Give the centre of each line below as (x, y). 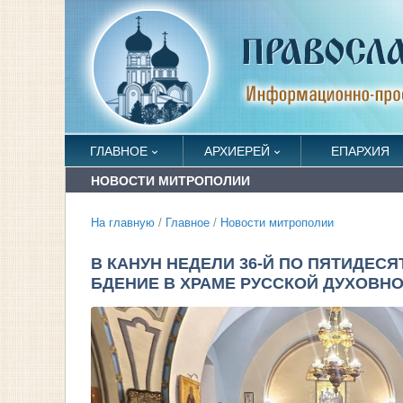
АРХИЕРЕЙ (237, 151)
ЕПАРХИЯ (360, 151)
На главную (123, 223)
